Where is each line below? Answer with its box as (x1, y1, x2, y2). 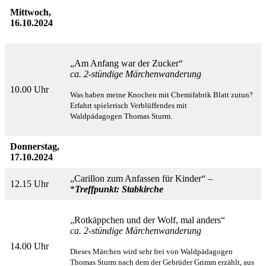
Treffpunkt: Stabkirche (75, 184, 163, 195)
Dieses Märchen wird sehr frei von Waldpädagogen (70, 247, 233, 256)
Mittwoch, (10, 7, 51, 18)
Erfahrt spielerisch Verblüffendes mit (70, 101, 187, 110)
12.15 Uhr (10, 179, 49, 189)
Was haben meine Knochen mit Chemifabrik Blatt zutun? (70, 90, 253, 100)
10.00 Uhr (10, 84, 49, 95)
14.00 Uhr (10, 241, 49, 252)
